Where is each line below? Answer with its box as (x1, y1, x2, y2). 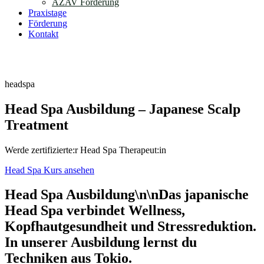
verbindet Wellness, (63, 203, 185, 219)
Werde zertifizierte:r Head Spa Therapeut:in (5, 144, 166, 155)
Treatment (5, 117, 68, 133)
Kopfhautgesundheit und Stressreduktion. (5, 219, 256, 235)
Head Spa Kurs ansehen (5, 164, 94, 175)
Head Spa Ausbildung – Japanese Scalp (5, 101, 240, 117)
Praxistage (28, 8, 67, 18)
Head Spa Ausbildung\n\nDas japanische (5, 187, 249, 203)
